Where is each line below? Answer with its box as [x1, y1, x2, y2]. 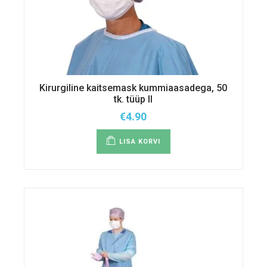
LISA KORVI [119, 138, 161, 145]
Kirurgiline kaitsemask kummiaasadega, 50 [39, 82, 228, 94]
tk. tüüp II [114, 94, 153, 105]
